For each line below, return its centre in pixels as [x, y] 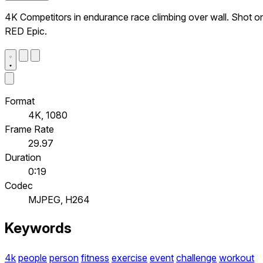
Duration [23, 157]
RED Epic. [26, 31]
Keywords [38, 228]
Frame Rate [29, 129]
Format [20, 101]
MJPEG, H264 [59, 199]
